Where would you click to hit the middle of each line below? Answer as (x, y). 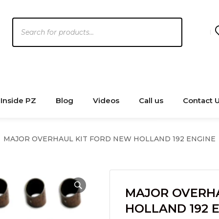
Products (30, 23)
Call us (151, 100)
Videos (106, 100)
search (24, 37)
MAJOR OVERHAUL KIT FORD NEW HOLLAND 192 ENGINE (109, 139)
